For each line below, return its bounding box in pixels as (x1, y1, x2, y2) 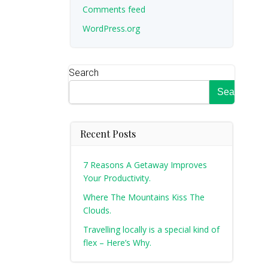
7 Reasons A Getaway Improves (83, 159, 207, 170)
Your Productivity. (83, 172, 151, 184)
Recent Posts (80, 127, 136, 140)
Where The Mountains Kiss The (83, 191, 205, 203)
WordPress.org (82, 23, 140, 34)
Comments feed (82, 4, 145, 15)
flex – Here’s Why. (83, 237, 151, 248)
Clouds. (83, 205, 111, 216)
